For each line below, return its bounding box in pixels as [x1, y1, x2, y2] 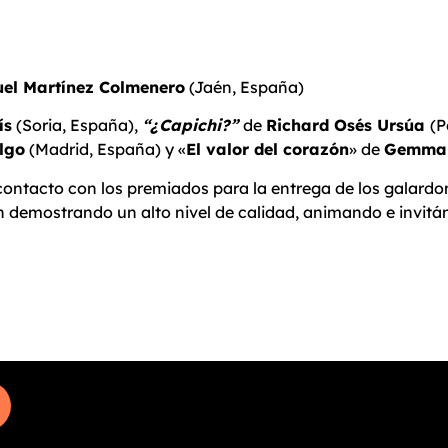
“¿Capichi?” [142, 115, 243, 136]
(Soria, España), [12, 115, 142, 136]
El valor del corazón [186, 139, 349, 160]
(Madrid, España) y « [25, 139, 186, 160]
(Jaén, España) [185, 76, 304, 97]
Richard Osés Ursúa [266, 115, 430, 136]
